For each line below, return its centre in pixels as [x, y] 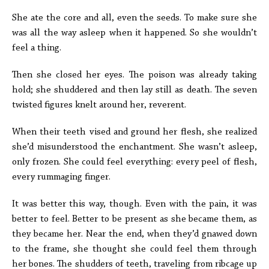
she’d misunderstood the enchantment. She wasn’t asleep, [134, 147]
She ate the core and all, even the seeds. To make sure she [134, 18]
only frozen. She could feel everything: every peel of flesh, [134, 162]
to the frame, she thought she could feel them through [134, 249]
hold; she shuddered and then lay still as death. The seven [134, 90]
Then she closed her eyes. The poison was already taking [134, 75]
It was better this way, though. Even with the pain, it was [134, 204]
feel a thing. [37, 48]
